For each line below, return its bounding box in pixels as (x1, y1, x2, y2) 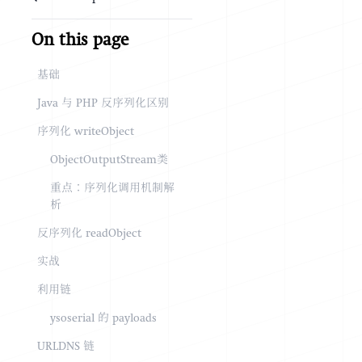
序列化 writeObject (36, 126, 134, 138)
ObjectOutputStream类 (49, 154, 168, 166)
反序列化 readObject (36, 228, 141, 240)
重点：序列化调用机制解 (49, 183, 175, 195)
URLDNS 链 (36, 341, 95, 353)
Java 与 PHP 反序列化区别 (36, 98, 169, 110)
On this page (31, 33, 128, 51)
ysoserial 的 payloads (49, 313, 157, 325)
